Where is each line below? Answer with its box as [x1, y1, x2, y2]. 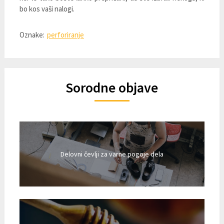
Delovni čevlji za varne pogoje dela [60, 149, 163, 158]
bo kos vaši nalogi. [19, 4, 74, 13]
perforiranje [46, 30, 84, 39]
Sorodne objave [65, 78, 158, 96]
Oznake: [19, 30, 44, 39]
